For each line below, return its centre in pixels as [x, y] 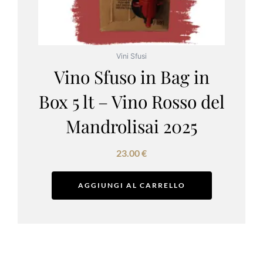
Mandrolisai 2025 [131, 127]
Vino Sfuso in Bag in [131, 77]
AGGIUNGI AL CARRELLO [131, 186]
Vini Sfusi [131, 56]
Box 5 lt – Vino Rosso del [131, 102]
